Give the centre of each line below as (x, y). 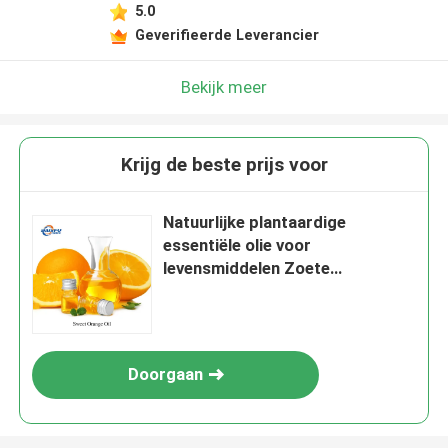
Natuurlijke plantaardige (255, 222)
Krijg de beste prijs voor (224, 165)
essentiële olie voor (237, 245)
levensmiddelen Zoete (247, 268)
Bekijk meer (224, 86)
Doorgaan (165, 374)
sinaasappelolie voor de (253, 291)
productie (201, 314)
